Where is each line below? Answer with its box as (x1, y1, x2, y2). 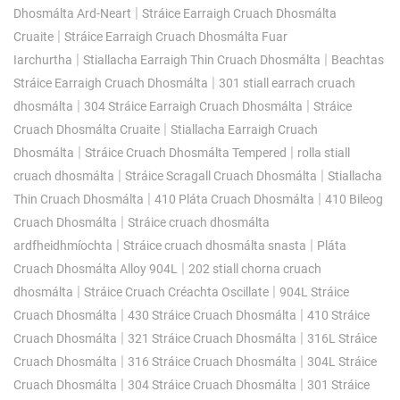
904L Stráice (279, 284, 349, 299)
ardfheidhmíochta (13, 237, 112, 253)
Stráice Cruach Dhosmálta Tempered (85, 145, 287, 160)
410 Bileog (325, 191, 383, 206)
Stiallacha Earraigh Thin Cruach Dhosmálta (83, 52, 321, 67)
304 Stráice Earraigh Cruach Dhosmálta (84, 98, 303, 113)
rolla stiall (297, 145, 350, 160)
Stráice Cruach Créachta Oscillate (84, 284, 269, 299)
